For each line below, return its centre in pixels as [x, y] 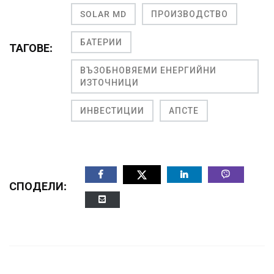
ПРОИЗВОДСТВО [190, 14]
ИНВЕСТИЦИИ [112, 111]
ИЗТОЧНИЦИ [109, 83]
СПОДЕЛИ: [38, 187]
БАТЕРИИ [101, 43]
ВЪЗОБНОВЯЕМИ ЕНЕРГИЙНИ [148, 71]
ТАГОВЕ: [31, 48]
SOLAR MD [103, 14]
